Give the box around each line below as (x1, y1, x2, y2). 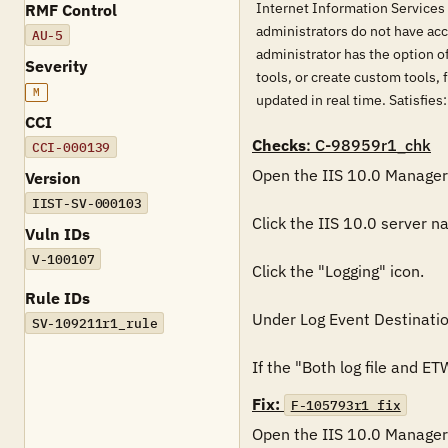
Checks (252, 135, 306, 155)
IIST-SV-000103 (31, 194, 142, 212)
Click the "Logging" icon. (252, 261, 424, 281)
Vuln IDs (25, 224, 90, 244)
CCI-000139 (31, 138, 111, 156)
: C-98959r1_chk (306, 135, 431, 155)
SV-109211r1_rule (31, 314, 158, 332)
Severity (25, 56, 88, 76)
